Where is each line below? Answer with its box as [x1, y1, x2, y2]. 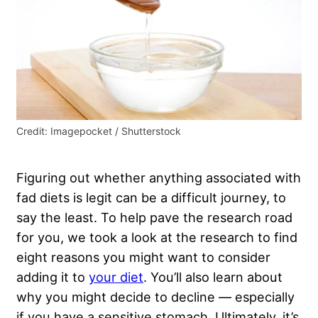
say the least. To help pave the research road [16, 209, 292, 226]
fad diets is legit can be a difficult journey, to [16, 190, 286, 206]
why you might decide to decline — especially [16, 289, 295, 305]
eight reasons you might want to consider [16, 249, 270, 265]
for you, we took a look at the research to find [16, 229, 297, 246]
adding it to [16, 269, 89, 285]
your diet [89, 269, 143, 285]
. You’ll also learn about [143, 269, 283, 285]
